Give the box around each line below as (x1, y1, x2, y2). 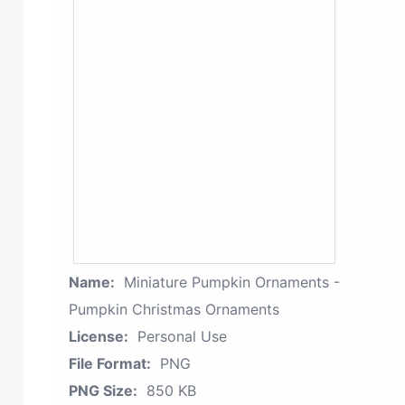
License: (69, 327, 128, 345)
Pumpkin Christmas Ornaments (69, 300, 279, 318)
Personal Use (137, 327, 227, 345)
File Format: (69, 354, 151, 372)
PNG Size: (69, 381, 137, 400)
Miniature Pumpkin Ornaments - (124, 273, 340, 291)
